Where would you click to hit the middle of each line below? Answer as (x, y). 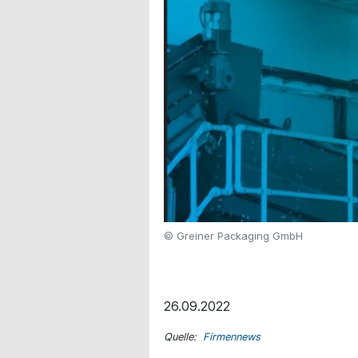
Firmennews (232, 336)
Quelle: (183, 336)
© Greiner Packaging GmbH (233, 235)
